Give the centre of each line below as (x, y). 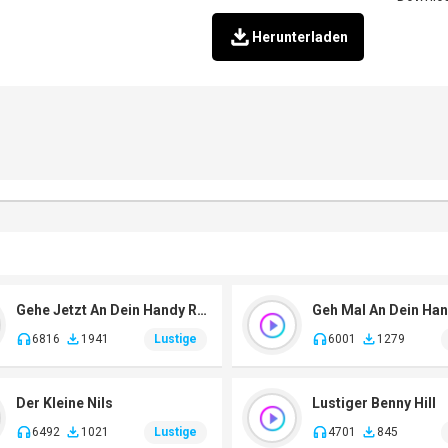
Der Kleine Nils (64, 402)
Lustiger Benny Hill (374, 402)
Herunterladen (300, 36)
